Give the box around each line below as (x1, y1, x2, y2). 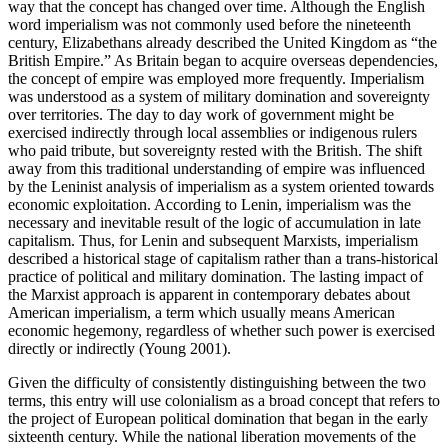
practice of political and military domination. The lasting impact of (8, 267, 423, 285)
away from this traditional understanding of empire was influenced (8, 159, 425, 177)
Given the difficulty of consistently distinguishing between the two (8, 373, 426, 391)
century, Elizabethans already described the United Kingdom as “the (8, 33, 437, 51)
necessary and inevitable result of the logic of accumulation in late (8, 213, 421, 231)
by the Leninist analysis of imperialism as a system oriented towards (8, 177, 434, 195)
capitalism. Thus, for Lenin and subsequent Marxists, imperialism (8, 231, 418, 249)
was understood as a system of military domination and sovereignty (8, 87, 430, 105)
